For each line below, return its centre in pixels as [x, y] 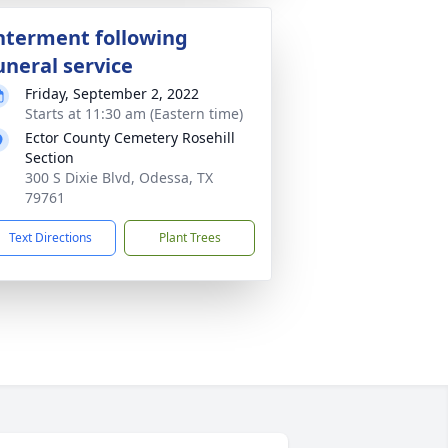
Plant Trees [189, 237]
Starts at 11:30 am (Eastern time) [134, 113]
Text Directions [50, 237]
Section [49, 157]
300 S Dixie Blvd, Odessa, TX [119, 177]
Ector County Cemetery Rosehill [130, 137]
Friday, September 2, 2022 [112, 93]
